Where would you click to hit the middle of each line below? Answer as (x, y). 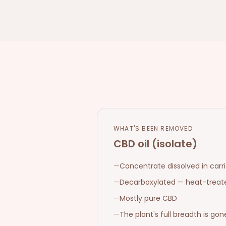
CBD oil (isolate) (155, 144)
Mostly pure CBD (148, 198)
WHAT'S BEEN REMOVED (153, 128)
